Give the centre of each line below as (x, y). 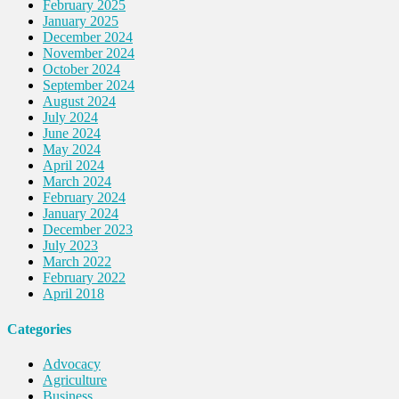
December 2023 (88, 230)
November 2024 (89, 53)
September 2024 (89, 85)
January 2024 (81, 214)
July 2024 (70, 118)
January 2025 (81, 21)
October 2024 (81, 69)
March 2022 (77, 262)
